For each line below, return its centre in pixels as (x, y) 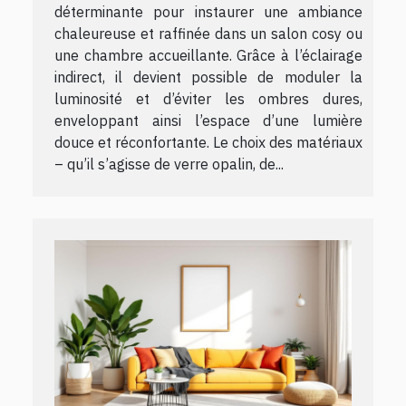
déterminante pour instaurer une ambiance (208, 11)
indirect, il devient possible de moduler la (208, 77)
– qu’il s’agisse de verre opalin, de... (169, 164)
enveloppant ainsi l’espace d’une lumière (208, 120)
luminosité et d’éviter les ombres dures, (208, 98)
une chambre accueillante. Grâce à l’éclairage (208, 55)
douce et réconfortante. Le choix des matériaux (208, 142)
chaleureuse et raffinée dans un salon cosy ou (208, 33)
